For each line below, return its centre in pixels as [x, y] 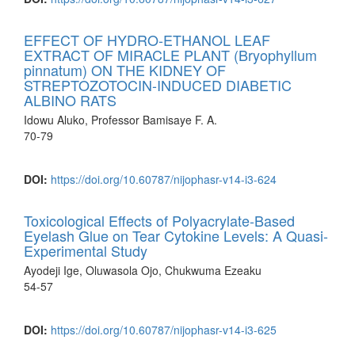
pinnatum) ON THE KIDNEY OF [125, 69]
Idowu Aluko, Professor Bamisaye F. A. [120, 119]
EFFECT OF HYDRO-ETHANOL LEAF [147, 39]
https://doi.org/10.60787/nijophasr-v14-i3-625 [164, 329]
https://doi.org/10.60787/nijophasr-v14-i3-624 [164, 179]
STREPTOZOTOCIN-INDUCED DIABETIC [158, 84]
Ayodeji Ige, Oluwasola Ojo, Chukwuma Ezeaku [143, 270]
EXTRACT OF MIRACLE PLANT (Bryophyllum [170, 54]
